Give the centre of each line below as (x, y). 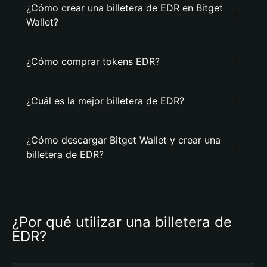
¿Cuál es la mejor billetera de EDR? (105, 101)
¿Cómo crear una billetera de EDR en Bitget (125, 8)
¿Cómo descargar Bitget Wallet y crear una (123, 140)
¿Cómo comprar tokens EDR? (93, 61)
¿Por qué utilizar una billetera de (122, 222)
